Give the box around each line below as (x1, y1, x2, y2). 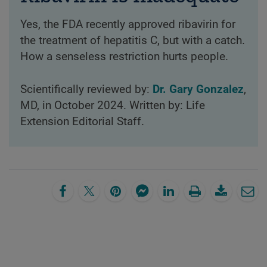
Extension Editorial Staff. (20, 115, 144, 129)
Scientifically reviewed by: (20, 83, 153, 97)
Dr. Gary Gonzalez (152, 83, 244, 97)
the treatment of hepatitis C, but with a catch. (20, 34, 245, 48)
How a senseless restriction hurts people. (20, 50, 228, 64)
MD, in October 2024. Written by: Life (20, 99, 205, 113)
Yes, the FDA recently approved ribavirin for (20, 18, 235, 32)
